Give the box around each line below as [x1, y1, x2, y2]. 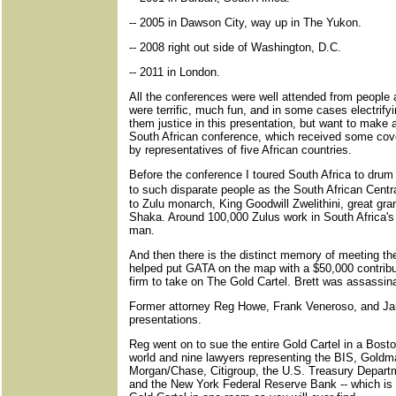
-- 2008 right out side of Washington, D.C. [129, 41, 341, 54]
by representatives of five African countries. [129, 143, 352, 156]
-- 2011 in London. [129, 65, 220, 79]
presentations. [129, 313, 202, 326]
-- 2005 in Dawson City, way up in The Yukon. [129, 16, 362, 29]
